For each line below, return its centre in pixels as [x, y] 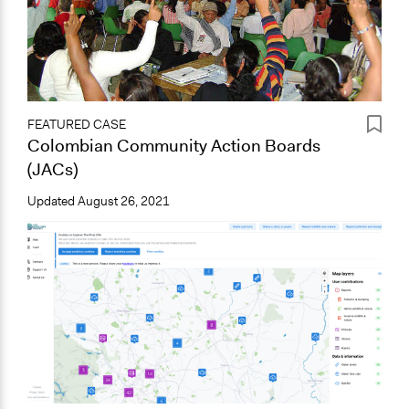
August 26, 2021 [124, 201]
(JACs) [52, 169]
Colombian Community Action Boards [174, 145]
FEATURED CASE [77, 124]
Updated [52, 201]
